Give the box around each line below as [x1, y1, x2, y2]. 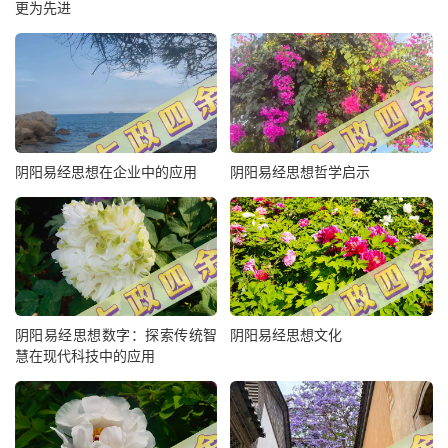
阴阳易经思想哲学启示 [230, 162, 371, 180]
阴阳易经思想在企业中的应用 [15, 162, 197, 180]
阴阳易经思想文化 [230, 326, 343, 344]
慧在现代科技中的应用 [15, 347, 155, 365]
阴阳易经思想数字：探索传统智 [15, 326, 218, 344]
